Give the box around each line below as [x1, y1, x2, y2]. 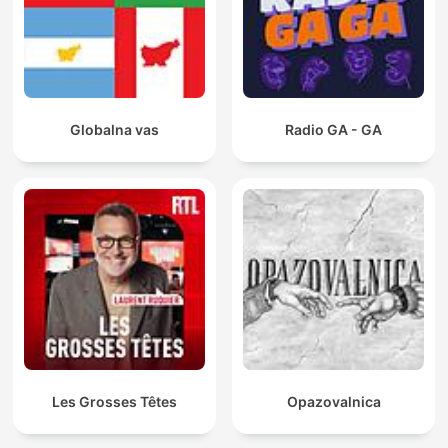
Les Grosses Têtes [52, 393, 177, 411]
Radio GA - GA [285, 121, 382, 139]
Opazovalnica [286, 393, 381, 411]
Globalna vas [70, 121, 159, 139]
